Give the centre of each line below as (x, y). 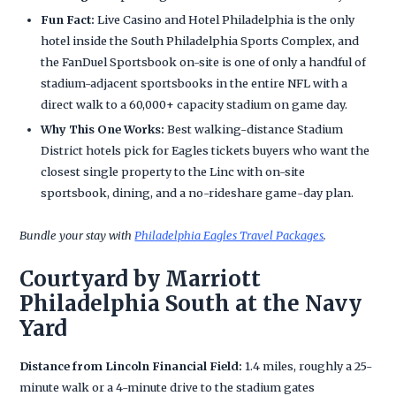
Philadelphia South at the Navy (191, 303)
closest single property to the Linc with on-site (173, 171)
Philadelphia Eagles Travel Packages (229, 235)
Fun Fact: (68, 19)
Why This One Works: (103, 129)
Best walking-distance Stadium (254, 129)
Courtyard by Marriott (141, 278)
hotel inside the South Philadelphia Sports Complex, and (200, 40)
